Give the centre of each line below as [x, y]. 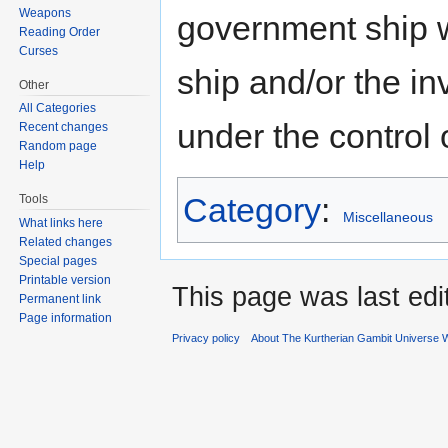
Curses [39, 50]
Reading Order [60, 31]
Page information [66, 318]
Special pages [58, 261]
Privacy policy [206, 338]
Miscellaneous [387, 217]
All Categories [58, 108]
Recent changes [64, 127]
